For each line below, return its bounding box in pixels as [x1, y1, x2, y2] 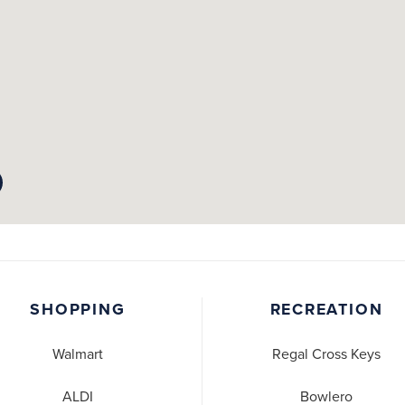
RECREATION [269, 299, 383, 319]
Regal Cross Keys [272, 345, 381, 364]
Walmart [52, 345, 103, 364]
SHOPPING [30, 299, 126, 319]
